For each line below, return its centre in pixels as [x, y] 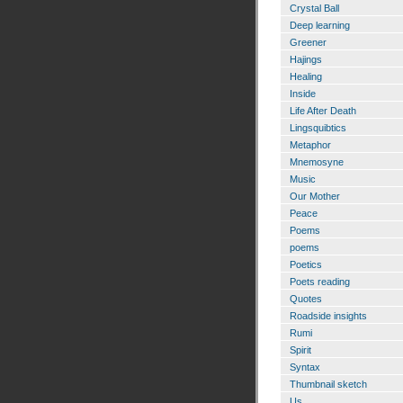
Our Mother [315, 197]
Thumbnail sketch [328, 385]
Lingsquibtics [318, 128]
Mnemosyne [317, 162]
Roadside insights [328, 316]
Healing [306, 77]
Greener [308, 43]
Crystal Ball [314, 9]
